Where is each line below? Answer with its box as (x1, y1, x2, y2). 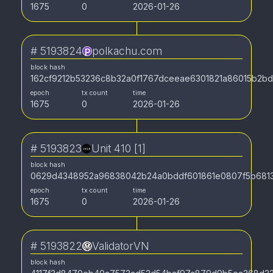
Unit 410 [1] (91, 142, 146, 155)
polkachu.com (92, 44, 162, 57)
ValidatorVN (92, 239, 149, 252)
